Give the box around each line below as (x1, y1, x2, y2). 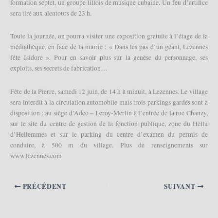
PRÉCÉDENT (20, 182, 67, 192)
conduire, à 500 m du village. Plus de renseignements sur (10, 141, 208, 150)
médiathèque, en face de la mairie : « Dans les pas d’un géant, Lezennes (10, 42, 208, 52)
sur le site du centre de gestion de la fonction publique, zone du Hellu (10, 119, 208, 128)
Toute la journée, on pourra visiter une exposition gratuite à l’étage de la (10, 32, 208, 41)
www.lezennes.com (10, 151, 62, 161)
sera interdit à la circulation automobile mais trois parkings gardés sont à (10, 98, 208, 107)
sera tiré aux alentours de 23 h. (10, 8, 92, 18)
